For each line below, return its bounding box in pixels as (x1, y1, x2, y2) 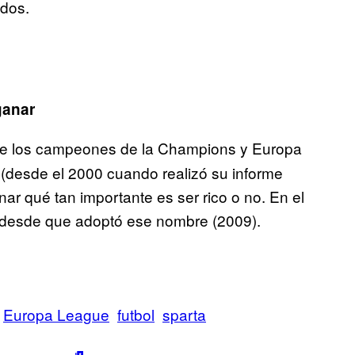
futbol (117, 303, 155, 326)
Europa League (3, 303, 109, 326)
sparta (162, 303, 206, 326)
